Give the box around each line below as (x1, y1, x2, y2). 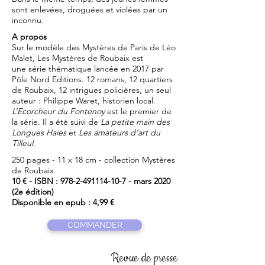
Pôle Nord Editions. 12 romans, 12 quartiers (12, 74, 173, 85)
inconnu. (12, 15, 49, 25)
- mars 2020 (126, 176, 170, 186)
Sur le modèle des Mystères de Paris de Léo (12, 42, 176, 53)
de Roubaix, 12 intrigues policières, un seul (12, 85, 171, 95)
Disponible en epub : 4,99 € (12, 197, 114, 208)
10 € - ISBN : (12, 176, 60, 186)
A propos (12, 31, 47, 42)
